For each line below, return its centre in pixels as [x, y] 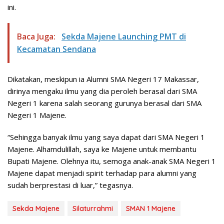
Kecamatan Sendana [56, 49]
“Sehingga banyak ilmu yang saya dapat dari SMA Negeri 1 [106, 137]
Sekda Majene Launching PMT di [124, 37]
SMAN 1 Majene [151, 209]
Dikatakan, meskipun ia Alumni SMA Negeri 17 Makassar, [103, 79]
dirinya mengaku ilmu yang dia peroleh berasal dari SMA [102, 91]
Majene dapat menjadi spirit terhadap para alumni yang [102, 173]
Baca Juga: [37, 37]
